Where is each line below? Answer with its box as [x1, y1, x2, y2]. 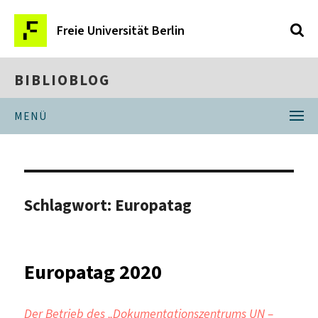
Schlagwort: [24, 194, 116, 216]
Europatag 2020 [24, 258, 163, 285]
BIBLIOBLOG [14, 70, 110, 90]
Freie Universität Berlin [57, 22, 185, 39]
